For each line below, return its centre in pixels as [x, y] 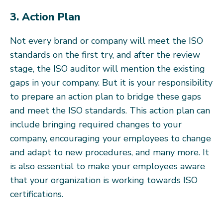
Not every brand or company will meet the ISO [107, 41]
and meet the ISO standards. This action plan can [110, 110]
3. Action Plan [45, 17]
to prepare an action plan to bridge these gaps [106, 96]
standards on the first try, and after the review [105, 55]
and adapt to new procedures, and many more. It [110, 152]
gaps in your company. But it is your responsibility [111, 82]
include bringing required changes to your [96, 124]
